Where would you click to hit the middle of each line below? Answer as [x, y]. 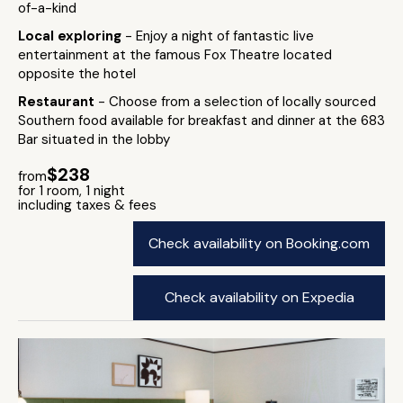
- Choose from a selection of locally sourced [237, 102]
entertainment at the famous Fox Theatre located [175, 55]
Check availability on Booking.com [259, 243]
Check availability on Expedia [259, 297]
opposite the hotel [77, 74]
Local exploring [72, 36]
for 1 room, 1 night [72, 191]
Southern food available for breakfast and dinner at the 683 [201, 121]
